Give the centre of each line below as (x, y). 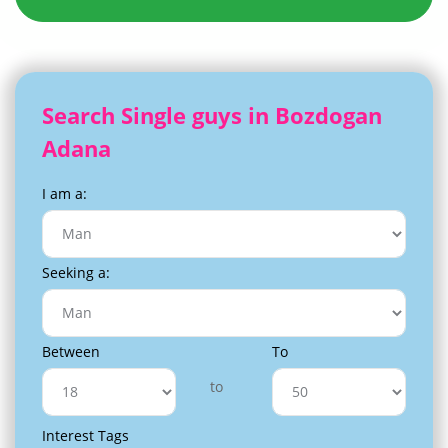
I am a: (64, 193)
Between (71, 351)
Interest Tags (85, 435)
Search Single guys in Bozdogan (212, 114)
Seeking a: (76, 272)
